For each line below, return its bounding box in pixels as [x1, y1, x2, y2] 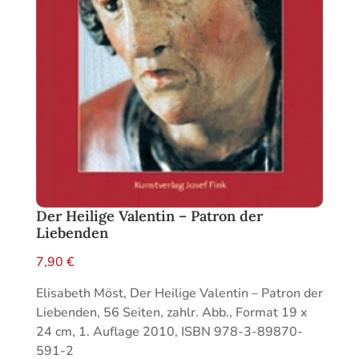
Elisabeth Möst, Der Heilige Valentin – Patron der [35, 284, 323, 303]
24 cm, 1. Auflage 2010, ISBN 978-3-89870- [35, 323, 303, 341]
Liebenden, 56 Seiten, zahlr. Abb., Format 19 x [35, 304, 307, 322]
